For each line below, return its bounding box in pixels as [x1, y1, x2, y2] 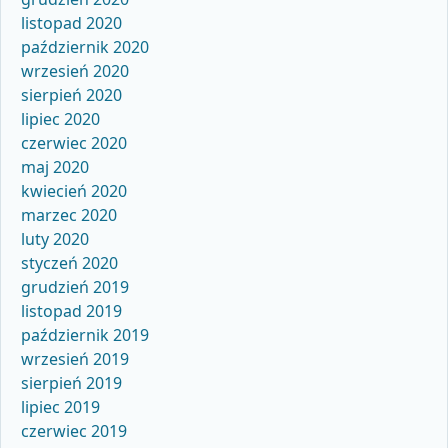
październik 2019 [21, 324, 149, 347]
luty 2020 [21, 228, 89, 251]
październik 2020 [21, 36, 149, 59]
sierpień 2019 [21, 372, 122, 395]
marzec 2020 [21, 204, 117, 227]
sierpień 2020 [21, 84, 122, 107]
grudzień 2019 [21, 276, 129, 299]
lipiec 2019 [21, 396, 100, 419]
